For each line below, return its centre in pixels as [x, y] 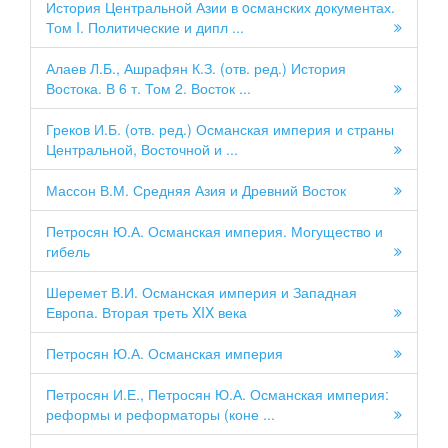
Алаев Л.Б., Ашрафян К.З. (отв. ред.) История [196, 68]
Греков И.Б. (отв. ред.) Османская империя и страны [220, 129]
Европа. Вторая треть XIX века [146, 312]
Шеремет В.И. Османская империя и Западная [201, 292]
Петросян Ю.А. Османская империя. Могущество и [214, 231]
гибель [68, 251]
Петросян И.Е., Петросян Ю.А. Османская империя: [217, 394]
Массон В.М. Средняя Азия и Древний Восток [196, 190]
